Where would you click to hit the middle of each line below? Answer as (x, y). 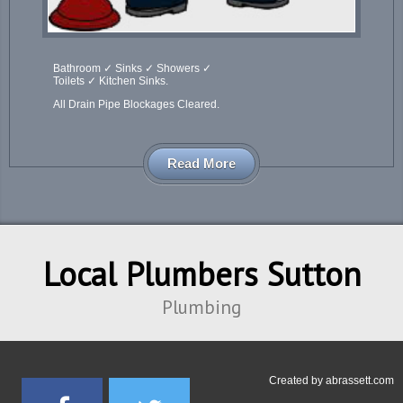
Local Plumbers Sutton (201, 273)
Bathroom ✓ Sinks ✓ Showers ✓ (133, 69)
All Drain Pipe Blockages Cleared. (137, 105)
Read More (201, 164)
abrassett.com (360, 380)
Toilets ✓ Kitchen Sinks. (111, 81)
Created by (297, 380)
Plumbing (201, 307)
